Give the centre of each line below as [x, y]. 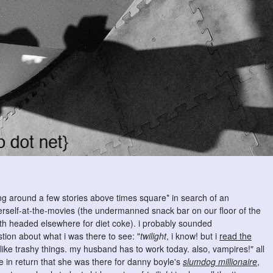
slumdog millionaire [220, 261]
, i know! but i [193, 236]
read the [236, 236]
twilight [153, 236]
